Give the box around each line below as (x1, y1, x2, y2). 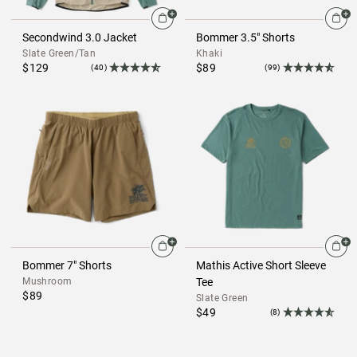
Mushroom (22, 276, 73, 288)
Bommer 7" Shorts (22, 259, 112, 273)
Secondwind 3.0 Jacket (22, 31, 138, 45)
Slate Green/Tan (22, 48, 96, 60)
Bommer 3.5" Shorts (196, 31, 296, 45)
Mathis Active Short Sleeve (196, 259, 327, 273)
